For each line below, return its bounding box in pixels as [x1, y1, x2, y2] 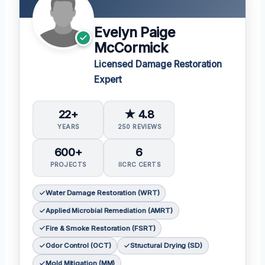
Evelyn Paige [94, 24, 176, 41]
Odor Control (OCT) [45, 241, 111, 250]
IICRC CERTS [118, 161, 161, 169]
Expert [94, 74, 122, 86]
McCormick [94, 40, 168, 57]
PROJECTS [50, 161, 86, 169]
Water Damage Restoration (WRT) [45, 189, 160, 198]
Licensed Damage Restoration [94, 59, 222, 70]
